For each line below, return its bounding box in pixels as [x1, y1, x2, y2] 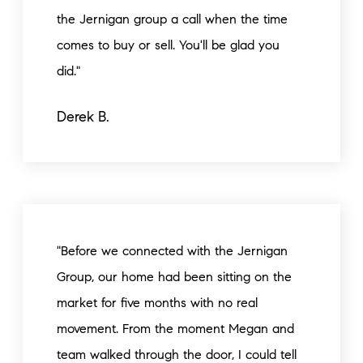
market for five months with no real [57, 295, 258, 310]
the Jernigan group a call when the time [57, 11, 288, 27]
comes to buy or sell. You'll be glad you [57, 37, 280, 53]
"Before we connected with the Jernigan [57, 243, 288, 258]
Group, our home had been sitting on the [57, 269, 292, 284]
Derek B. [57, 108, 109, 126]
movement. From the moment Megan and [57, 321, 294, 336]
